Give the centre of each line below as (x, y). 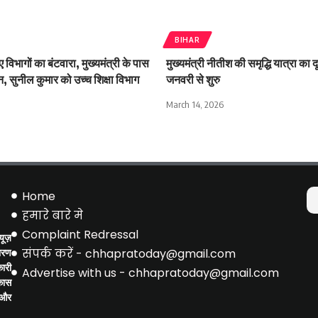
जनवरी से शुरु (193, 79)
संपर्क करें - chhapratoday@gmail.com (128, 253)
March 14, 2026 (195, 104)
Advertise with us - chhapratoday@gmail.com (150, 273)
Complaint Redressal (80, 234)
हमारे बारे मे (52, 215)
